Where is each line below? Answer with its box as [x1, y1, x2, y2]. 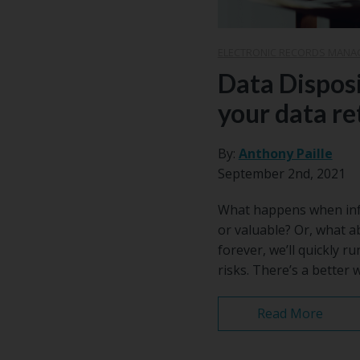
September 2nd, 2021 [217, 165, 346, 183]
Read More [256, 305, 323, 323]
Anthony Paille [238, 145, 333, 163]
